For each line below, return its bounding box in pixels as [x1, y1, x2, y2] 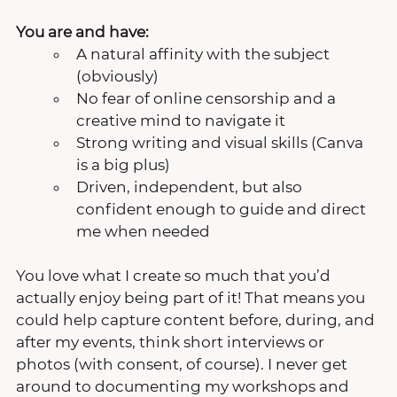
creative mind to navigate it [76, 111, 285, 129]
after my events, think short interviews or [16, 332, 328, 351]
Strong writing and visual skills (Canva [76, 133, 367, 152]
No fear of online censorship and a [76, 89, 339, 107]
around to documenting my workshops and [16, 377, 353, 395]
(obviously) [76, 66, 159, 85]
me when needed [76, 222, 210, 240]
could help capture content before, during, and [16, 310, 378, 329]
